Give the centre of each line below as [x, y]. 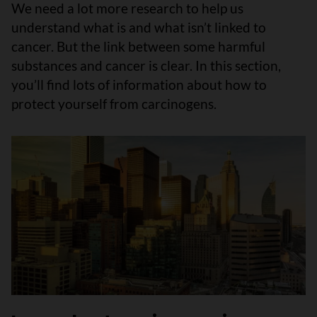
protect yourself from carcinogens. [114, 104]
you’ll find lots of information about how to [139, 85]
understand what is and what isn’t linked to [139, 27]
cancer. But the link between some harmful [138, 46]
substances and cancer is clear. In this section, [146, 65]
